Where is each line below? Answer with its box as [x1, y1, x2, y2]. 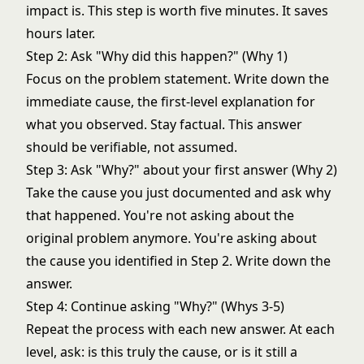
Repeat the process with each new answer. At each [26, 320, 335, 338]
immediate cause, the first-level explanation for [26, 93, 315, 110]
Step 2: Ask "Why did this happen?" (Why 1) [26, 47, 288, 65]
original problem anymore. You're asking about [26, 229, 317, 247]
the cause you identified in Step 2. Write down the [26, 252, 331, 270]
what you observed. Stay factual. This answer [26, 115, 302, 133]
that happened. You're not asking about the [26, 206, 294, 224]
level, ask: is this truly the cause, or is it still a [26, 343, 297, 361]
